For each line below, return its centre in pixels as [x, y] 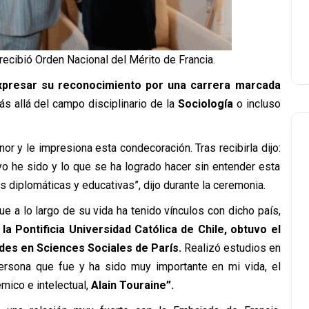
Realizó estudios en [231, 248]
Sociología [205, 103]
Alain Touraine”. [131, 285]
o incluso [257, 103]
